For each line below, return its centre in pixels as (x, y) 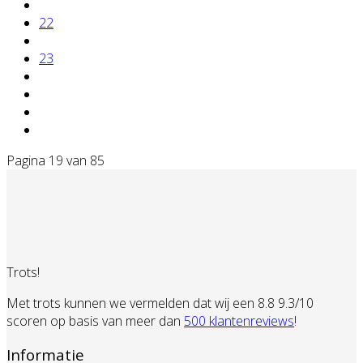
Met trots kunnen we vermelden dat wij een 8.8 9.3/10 (160, 303)
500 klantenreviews (239, 320)
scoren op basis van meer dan (95, 320)
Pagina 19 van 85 (56, 160)
